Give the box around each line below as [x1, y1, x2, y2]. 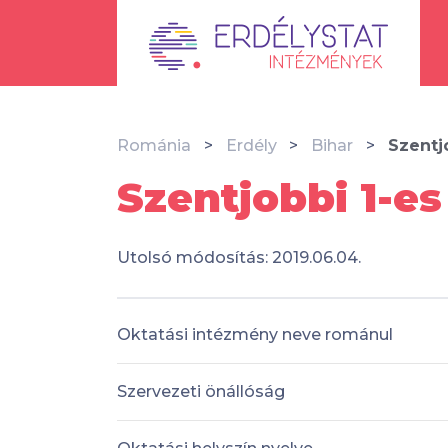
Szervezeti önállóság [117, 381, 285, 401]
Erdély [225, 136, 277, 155]
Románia [117, 136, 191, 155]
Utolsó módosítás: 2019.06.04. [117, 248, 361, 267]
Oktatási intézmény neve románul [117, 324, 393, 344]
